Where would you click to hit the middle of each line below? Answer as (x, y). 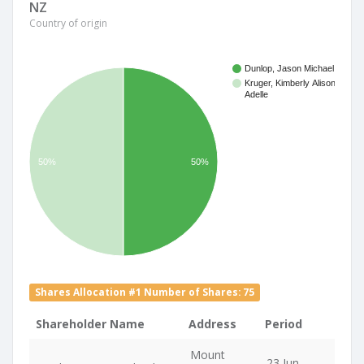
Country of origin (68, 23)
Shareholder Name (90, 324)
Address (212, 324)
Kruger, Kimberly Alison (290, 83)
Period (284, 324)
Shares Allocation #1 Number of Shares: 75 (145, 292)
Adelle (256, 95)
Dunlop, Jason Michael (289, 69)
